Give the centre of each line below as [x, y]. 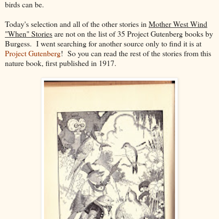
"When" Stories [29, 33]
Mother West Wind [178, 23]
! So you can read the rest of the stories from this [136, 53]
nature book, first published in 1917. [61, 63]
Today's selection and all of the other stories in [77, 23]
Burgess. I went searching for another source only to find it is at [103, 43]
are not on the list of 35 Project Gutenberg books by [133, 33]
